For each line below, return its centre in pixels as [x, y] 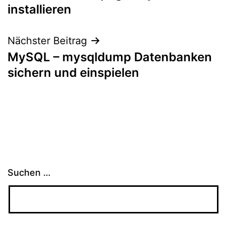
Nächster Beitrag [47, 40]
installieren [39, 9]
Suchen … [29, 173]
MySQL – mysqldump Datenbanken [110, 57]
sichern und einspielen [73, 72]
